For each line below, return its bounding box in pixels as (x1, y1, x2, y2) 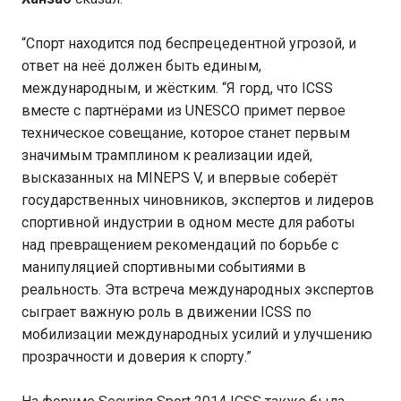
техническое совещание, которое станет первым (21, 124, 350, 141)
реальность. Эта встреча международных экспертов (21, 281, 374, 298)
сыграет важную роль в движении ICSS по (21, 303, 311, 320)
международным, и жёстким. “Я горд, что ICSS (21, 80, 333, 97)
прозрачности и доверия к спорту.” (21, 348, 252, 365)
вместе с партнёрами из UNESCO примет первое (21, 102, 346, 119)
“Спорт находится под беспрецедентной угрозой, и (21, 35, 356, 52)
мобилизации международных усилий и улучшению (21, 326, 372, 343)
